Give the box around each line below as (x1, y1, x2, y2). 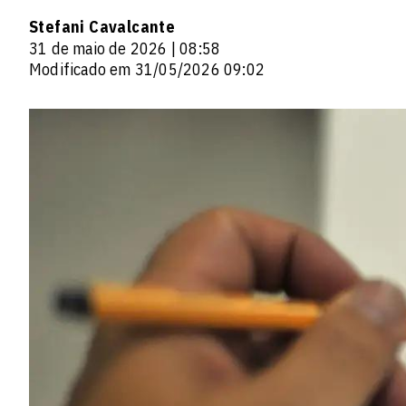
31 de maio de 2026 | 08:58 (29, 38, 221, 59)
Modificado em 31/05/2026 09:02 (29, 59, 265, 80)
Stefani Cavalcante (29, 16, 176, 37)
